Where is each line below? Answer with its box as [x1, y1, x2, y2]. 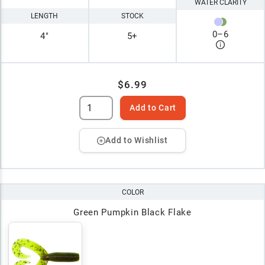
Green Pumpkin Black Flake [73, 207, 192, 218]
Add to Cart [130, 103, 176, 113]
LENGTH [31, 11, 59, 20]
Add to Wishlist [105, 135, 168, 146]
